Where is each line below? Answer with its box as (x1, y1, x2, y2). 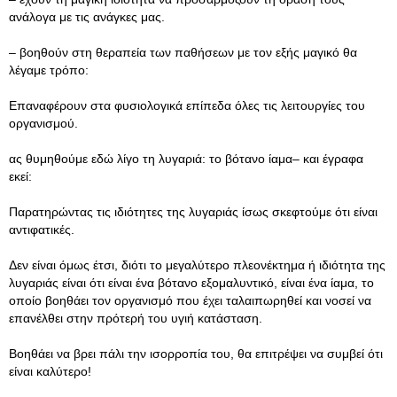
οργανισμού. (9, 116, 78, 130)
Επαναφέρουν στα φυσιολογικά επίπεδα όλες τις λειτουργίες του (9, 98, 365, 113)
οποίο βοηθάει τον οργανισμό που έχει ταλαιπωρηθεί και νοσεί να (9, 293, 371, 307)
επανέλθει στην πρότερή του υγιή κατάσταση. (9, 311, 262, 325)
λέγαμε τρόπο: (9, 63, 89, 77)
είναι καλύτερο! (9, 364, 91, 378)
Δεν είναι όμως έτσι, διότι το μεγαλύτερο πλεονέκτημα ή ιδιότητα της (9, 258, 385, 272)
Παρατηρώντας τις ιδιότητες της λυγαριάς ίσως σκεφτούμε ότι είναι (9, 205, 378, 219)
